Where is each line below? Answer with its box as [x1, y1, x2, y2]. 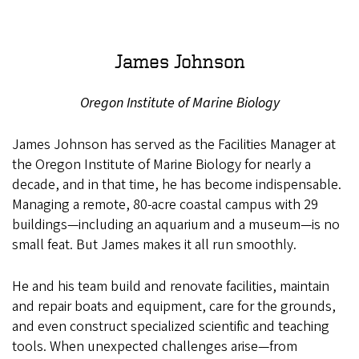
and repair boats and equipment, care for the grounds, [12, 296, 336, 317]
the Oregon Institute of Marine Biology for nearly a [12, 154, 311, 175]
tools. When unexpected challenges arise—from [12, 336, 297, 357]
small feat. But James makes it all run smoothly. [12, 234, 300, 255]
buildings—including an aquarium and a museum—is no [12, 214, 340, 235]
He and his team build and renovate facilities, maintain [12, 276, 329, 296]
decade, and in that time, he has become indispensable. [12, 174, 341, 195]
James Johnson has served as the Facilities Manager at [12, 134, 336, 155]
